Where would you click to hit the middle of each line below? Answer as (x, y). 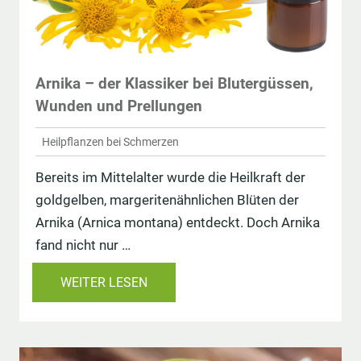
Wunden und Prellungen (119, 106)
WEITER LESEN (104, 283)
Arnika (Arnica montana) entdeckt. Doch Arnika (178, 223)
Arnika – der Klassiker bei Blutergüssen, (174, 83)
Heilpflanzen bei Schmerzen (110, 141)
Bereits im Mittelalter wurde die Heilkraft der (170, 178)
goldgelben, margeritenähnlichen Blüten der (167, 200)
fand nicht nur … (83, 245)
